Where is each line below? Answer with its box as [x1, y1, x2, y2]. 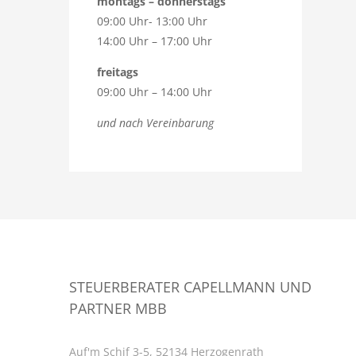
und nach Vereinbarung [97, 115, 215, 131]
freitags [97, 64, 139, 80]
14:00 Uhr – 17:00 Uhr [97, 33, 213, 49]
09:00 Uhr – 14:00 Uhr [97, 84, 213, 100]
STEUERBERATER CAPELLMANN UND [69, 277, 311, 297]
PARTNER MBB [69, 299, 167, 319]
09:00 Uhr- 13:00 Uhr [97, 14, 208, 29]
